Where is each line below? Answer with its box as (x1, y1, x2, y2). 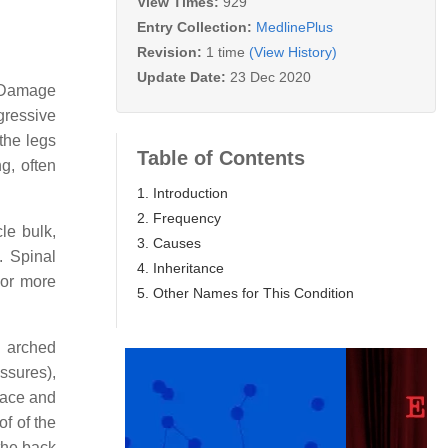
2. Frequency (137, 209, 221, 226)
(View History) (249, 43, 337, 60)
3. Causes (137, 234, 201, 251)
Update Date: (137, 68, 230, 85)
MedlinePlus (256, 18, 333, 35)
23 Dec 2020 (230, 68, 311, 85)
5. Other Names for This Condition (137, 284, 354, 301)
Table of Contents (137, 146, 305, 169)
